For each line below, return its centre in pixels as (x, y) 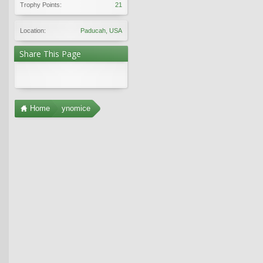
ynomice (76, 108)
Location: (33, 30)
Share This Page (50, 53)
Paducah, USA (101, 30)
